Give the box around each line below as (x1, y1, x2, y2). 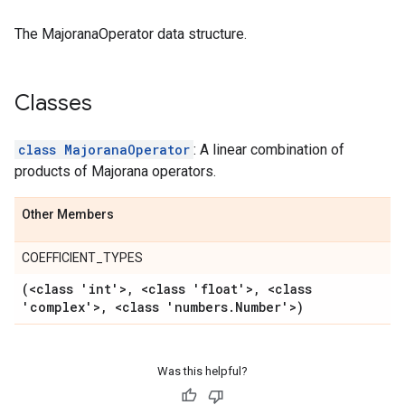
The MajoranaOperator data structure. (14, 25, 247, 42)
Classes (14, 89, 92, 117)
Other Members (22, 207, 114, 221)
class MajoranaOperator (18, 141, 190, 158)
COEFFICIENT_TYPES (22, 250, 143, 265)
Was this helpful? (157, 364, 248, 378)
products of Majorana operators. (14, 163, 216, 180)
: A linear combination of (193, 141, 344, 158)
